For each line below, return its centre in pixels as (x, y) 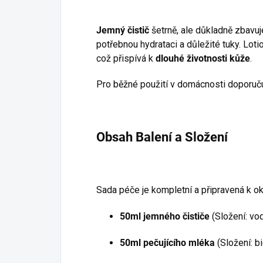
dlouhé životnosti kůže (203, 58)
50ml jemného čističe (165, 216)
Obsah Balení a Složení (162, 137)
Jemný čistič (123, 30)
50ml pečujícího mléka (167, 243)
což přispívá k (126, 58)
